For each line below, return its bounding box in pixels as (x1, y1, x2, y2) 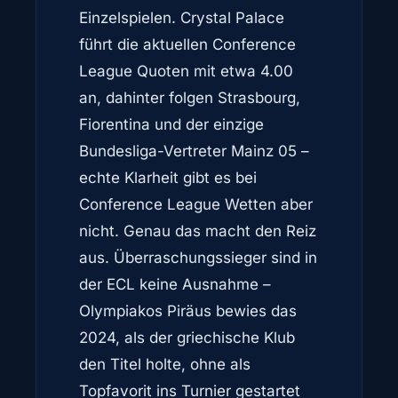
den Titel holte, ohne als (79, 355, 251, 373)
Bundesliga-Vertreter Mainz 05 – (79, 142, 309, 160)
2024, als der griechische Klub (79, 329, 295, 346)
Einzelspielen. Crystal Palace (79, 9, 284, 27)
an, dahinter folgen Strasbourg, (79, 89, 300, 107)
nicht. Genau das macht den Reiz (79, 222, 316, 240)
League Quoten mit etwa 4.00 (79, 62, 293, 80)
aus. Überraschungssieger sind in (79, 249, 317, 267)
